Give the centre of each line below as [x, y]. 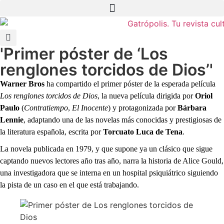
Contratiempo [46, 107]
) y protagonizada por [143, 107]
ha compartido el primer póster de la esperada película [130, 83]
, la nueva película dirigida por [146, 95]
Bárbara [192, 107]
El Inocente [90, 107]
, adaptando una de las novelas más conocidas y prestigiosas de [122, 119]
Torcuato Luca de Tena [143, 131]
